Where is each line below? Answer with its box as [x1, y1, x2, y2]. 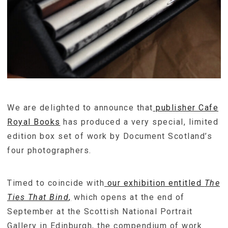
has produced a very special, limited [60, 117, 218, 127]
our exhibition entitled [104, 178, 205, 188]
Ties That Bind [7, 192, 69, 202]
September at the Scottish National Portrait [7, 207, 193, 216]
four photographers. [7, 146, 92, 155]
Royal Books [7, 117, 61, 127]
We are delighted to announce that [7, 103, 153, 112]
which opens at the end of [71, 192, 185, 202]
